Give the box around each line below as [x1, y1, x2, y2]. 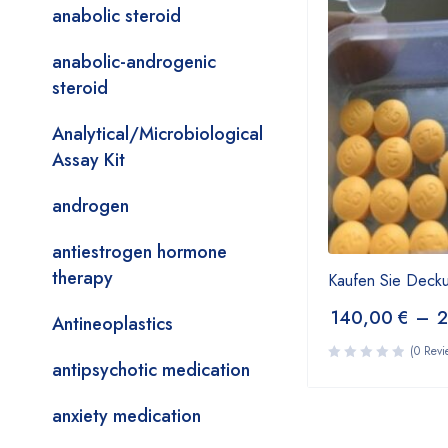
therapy [52, 265, 113, 291]
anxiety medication [52, 403, 201, 429]
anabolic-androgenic [52, 49, 216, 75]
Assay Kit [52, 147, 125, 173]
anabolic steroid [52, 3, 181, 29]
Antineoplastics [52, 311, 173, 337]
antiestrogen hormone [52, 239, 227, 265]
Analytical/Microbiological [52, 121, 263, 147]
